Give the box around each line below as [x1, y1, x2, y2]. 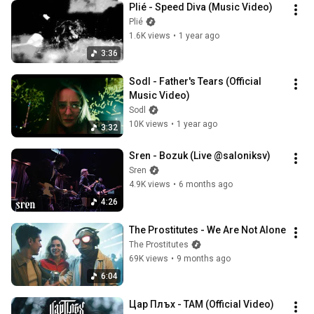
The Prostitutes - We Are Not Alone [129, 224, 286, 236]
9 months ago [177, 254, 231, 264]
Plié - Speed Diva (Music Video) [129, 1, 273, 13]
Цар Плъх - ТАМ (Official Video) [129, 299, 274, 310]
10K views [129, 119, 168, 130]
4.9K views [129, 179, 170, 190]
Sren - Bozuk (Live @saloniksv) [129, 150, 271, 162]
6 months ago [179, 179, 233, 190]
